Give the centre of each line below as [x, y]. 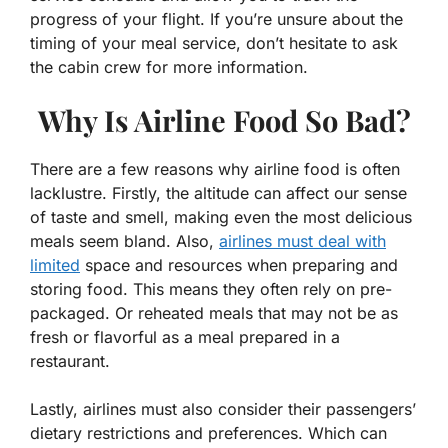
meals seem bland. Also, [124, 241]
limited [55, 265]
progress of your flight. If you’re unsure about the [216, 19]
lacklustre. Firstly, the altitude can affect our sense [218, 193]
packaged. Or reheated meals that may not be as [214, 313]
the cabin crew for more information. [169, 67]
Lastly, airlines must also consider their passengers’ [223, 409]
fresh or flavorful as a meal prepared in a [185, 337]
